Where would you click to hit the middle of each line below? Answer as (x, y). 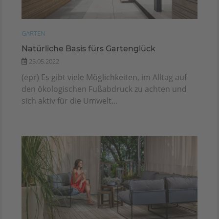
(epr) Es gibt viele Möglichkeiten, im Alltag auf (104, 77)
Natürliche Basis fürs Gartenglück (88, 48)
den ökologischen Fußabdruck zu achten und (104, 89)
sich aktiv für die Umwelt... (69, 100)
